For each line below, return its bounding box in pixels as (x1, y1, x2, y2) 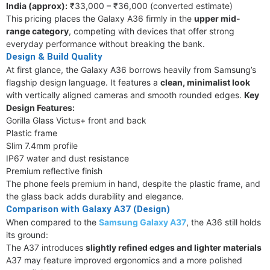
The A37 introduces (6, 242, 86, 253)
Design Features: (6, 102, 75, 113)
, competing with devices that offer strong (69, 26, 234, 36)
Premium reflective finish (6, 166, 102, 176)
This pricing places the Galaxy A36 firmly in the (6, 13, 194, 24)
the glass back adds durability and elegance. (6, 191, 193, 201)
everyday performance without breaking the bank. (6, 39, 215, 49)
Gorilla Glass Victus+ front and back (6, 115, 146, 125)
